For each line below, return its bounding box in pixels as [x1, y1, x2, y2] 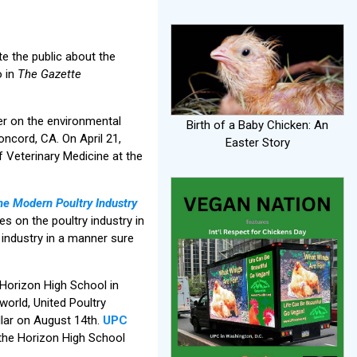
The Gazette [18, 66, 81, 81]
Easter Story [225, 135, 290, 150]
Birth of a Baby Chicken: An [186, 117, 328, 132]
